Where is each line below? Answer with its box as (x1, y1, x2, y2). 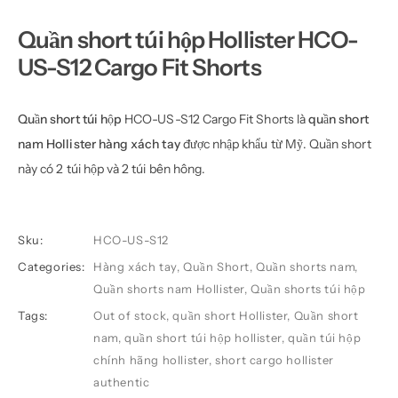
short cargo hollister (215, 353, 334, 368)
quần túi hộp (288, 330, 362, 346)
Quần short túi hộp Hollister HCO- (18, 26, 358, 55)
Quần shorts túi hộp (251, 282, 366, 297)
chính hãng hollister (93, 353, 209, 368)
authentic (93, 375, 150, 390)
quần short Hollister (172, 308, 288, 323)
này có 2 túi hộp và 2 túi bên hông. (18, 161, 206, 178)
